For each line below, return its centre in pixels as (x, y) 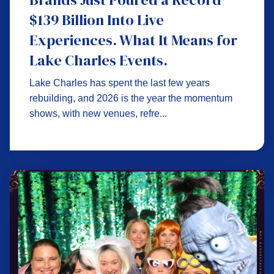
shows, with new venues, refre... (98, 113)
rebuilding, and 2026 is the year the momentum (131, 98)
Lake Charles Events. (98, 60)
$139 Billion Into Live (97, 20)
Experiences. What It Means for (133, 40)
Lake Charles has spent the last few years (120, 83)
